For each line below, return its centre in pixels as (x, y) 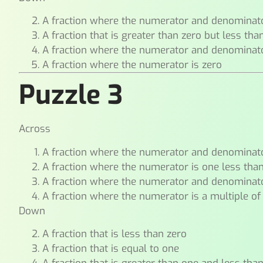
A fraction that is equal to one (111, 249)
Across (35, 129)
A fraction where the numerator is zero (132, 65)
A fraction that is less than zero (115, 234)
